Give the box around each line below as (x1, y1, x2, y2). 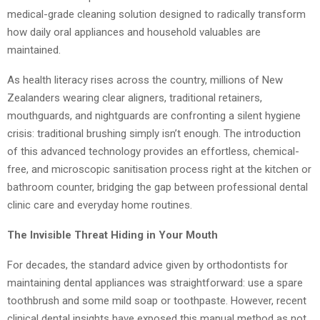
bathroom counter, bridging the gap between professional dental (7, 181, 308, 194)
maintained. (7, 44, 61, 57)
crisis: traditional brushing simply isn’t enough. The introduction (7, 127, 301, 141)
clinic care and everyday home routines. (7, 199, 192, 212)
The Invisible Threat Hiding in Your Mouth (7, 229, 218, 242)
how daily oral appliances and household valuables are (7, 26, 261, 39)
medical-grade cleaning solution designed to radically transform (7, 8, 306, 21)
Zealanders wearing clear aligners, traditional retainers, (7, 91, 262, 105)
